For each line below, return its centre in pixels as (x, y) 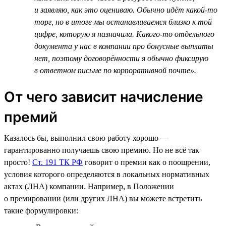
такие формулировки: (41, 210)
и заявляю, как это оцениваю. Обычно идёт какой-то (126, 10)
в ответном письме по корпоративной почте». (115, 70)
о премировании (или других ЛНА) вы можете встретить (103, 198)
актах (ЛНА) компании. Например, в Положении (89, 186)
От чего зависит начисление (104, 97)
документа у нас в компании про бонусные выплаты (124, 46)
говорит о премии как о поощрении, (147, 162)
